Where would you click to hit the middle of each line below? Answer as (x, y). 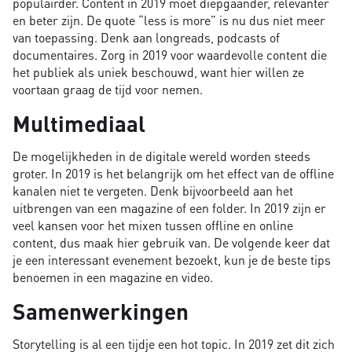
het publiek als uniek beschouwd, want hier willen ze (158, 71)
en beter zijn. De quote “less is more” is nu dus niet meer (169, 20)
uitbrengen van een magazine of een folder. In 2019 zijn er (169, 207)
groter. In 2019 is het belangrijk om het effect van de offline (173, 173)
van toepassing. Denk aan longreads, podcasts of (146, 37)
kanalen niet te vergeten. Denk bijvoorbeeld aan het (153, 190)
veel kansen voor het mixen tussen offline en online (153, 225)
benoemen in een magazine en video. (113, 277)
